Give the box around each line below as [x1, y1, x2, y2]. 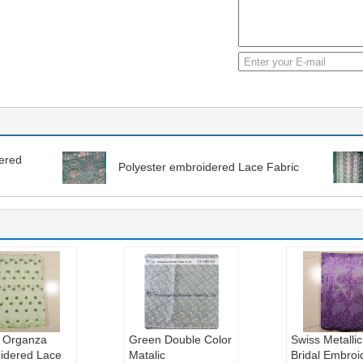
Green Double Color [128, 333, 232, 346]
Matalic [128, 348, 165, 361]
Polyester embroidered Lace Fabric [118, 160, 299, 173]
